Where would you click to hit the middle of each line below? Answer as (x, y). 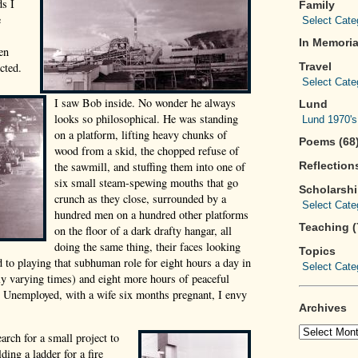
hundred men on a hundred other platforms (151, 214)
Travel (315, 66)
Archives (323, 308)
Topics (317, 251)
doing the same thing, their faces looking (147, 246)
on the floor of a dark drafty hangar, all (143, 230)
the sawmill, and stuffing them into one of (150, 166)
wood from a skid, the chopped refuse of (147, 150)
